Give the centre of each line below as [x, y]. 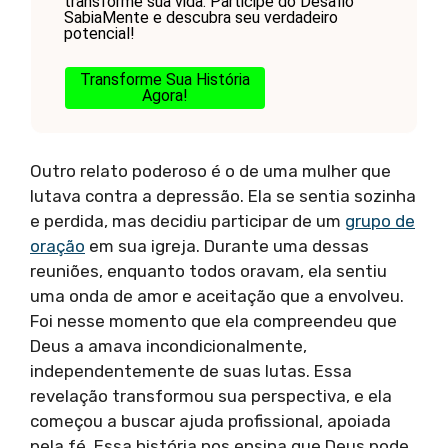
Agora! [164, 95]
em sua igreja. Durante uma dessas [227, 246]
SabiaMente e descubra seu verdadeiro [200, 17]
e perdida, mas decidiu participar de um [187, 221]
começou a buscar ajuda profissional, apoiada [210, 421]
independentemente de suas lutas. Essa [191, 371]
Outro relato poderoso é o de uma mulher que [210, 171]
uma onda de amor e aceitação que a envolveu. [217, 296]
